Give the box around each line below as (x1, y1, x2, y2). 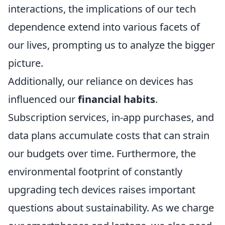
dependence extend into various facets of (8, 20, 200, 34)
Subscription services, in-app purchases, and (8, 110, 214, 124)
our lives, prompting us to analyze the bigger (8, 38, 215, 52)
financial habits (78, 92, 155, 106)
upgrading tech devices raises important (8, 183, 195, 196)
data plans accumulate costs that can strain (8, 129, 209, 142)
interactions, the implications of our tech (8, 2, 196, 16)
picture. (8, 56, 43, 70)
